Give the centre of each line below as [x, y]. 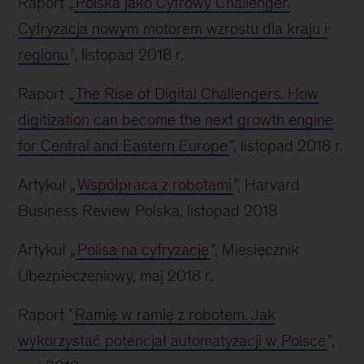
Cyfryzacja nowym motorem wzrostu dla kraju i [173, 29]
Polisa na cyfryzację [143, 250]
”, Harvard [267, 185]
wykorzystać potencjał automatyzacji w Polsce [172, 341]
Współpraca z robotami [155, 185]
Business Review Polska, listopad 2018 [148, 211]
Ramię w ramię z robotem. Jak [175, 315]
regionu [43, 55]
